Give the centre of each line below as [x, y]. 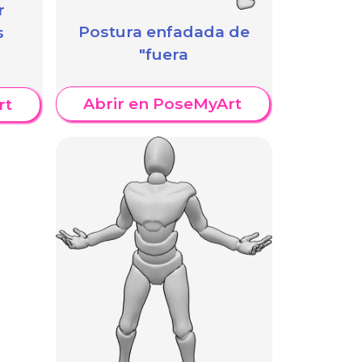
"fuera [164, 55]
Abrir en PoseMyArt [163, 104]
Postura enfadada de [164, 32]
